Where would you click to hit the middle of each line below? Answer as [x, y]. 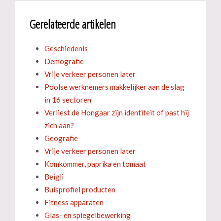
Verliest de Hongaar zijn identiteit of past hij [117, 112]
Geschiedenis [66, 48]
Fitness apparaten [74, 202]
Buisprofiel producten [80, 189]
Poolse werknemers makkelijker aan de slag [114, 87]
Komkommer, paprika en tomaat [95, 164]
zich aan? [59, 125]
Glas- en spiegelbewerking [88, 215]
